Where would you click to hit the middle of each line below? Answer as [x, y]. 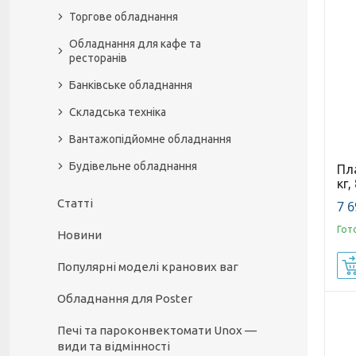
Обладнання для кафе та [135, 44]
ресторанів [98, 58]
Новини [79, 235]
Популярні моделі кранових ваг [148, 267]
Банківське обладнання [131, 85]
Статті [75, 203]
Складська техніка [118, 112]
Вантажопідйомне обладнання [150, 139]
